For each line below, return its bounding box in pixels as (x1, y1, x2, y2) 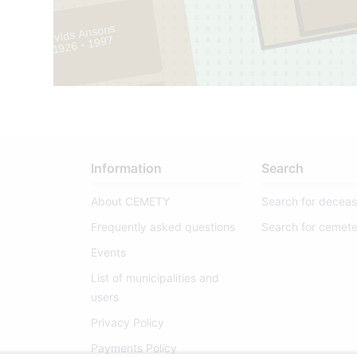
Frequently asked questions (91, 220, 235, 234)
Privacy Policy (91, 316, 164, 330)
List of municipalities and (91, 271, 219, 285)
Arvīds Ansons (42, 22, 117, 46)
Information (91, 160, 162, 177)
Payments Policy (91, 341, 177, 355)
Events (91, 245, 126, 260)
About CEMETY (91, 194, 170, 209)
